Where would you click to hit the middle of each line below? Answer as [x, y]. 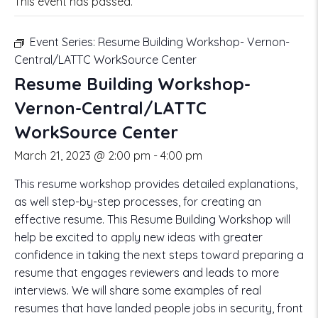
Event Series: [64, 42]
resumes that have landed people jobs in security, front [159, 308]
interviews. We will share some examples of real [138, 290]
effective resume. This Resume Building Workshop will [152, 219]
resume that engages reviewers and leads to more [147, 273]
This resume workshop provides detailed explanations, [156, 184]
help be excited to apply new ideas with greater [138, 237]
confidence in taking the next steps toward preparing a [159, 255]
